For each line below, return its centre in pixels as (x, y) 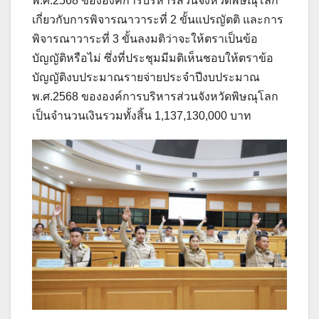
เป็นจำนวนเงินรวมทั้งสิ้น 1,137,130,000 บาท (142, 115)
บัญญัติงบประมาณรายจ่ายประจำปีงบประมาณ (146, 77)
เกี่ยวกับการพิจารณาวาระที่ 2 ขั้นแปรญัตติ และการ (158, 19)
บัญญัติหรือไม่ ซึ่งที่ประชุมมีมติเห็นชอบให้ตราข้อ (153, 58)
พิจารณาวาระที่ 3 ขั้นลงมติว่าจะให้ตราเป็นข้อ (145, 38)
